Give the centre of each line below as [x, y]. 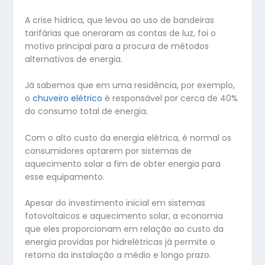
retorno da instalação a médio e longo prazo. [118, 255]
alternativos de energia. [74, 59]
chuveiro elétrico [68, 98]
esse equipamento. [65, 177]
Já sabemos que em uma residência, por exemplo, [130, 85]
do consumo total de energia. [87, 112]
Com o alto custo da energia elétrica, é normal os [128, 138]
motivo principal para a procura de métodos [117, 46]
